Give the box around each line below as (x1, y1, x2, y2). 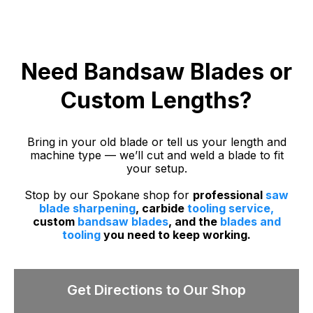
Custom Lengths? (61, 87, 252, 114)
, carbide (136, 201, 187, 215)
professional (193, 188, 265, 202)
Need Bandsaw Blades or (21, 58, 292, 85)
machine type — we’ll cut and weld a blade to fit (29, 148, 284, 162)
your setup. (126, 161, 187, 175)
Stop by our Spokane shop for (24, 188, 193, 202)
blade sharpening (39, 201, 136, 215)
